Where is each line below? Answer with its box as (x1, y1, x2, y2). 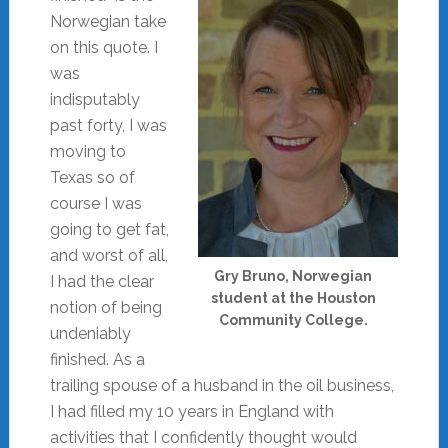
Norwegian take (49, 11, 166, 31)
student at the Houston (210, 289, 376, 306)
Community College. (218, 311, 368, 328)
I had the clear (49, 271, 154, 291)
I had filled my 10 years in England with (49, 401, 334, 421)
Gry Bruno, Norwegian (214, 267, 373, 284)
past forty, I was (49, 115, 167, 135)
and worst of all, (49, 245, 168, 265)
